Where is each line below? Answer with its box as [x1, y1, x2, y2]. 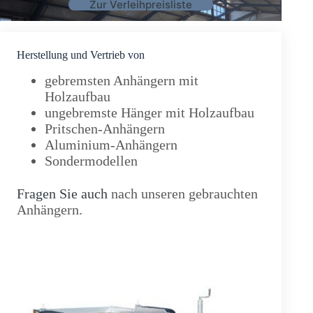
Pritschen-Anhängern [45, 121, 165, 136]
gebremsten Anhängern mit [45, 73, 198, 88]
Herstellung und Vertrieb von [17, 49, 145, 61]
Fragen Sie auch [17, 186, 108, 201]
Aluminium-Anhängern [45, 137, 177, 152]
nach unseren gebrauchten [108, 186, 258, 201]
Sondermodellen [45, 153, 138, 168]
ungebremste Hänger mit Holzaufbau [45, 105, 254, 120]
